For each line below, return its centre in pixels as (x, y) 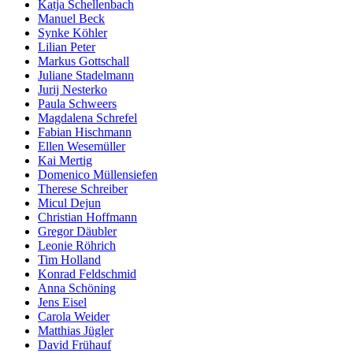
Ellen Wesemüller (82, 146)
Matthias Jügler (76, 330)
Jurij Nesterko (72, 89)
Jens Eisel (62, 302)
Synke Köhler (72, 32)
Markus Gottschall (84, 61)
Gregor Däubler (77, 231)
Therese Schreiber (83, 188)
